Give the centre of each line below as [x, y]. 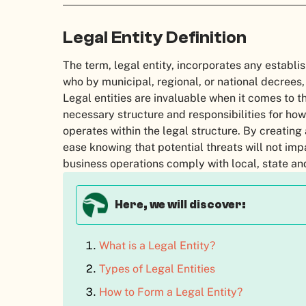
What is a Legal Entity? [157, 245]
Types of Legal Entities [157, 268]
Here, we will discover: [181, 204]
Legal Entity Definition [156, 38]
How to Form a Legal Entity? [170, 292]
